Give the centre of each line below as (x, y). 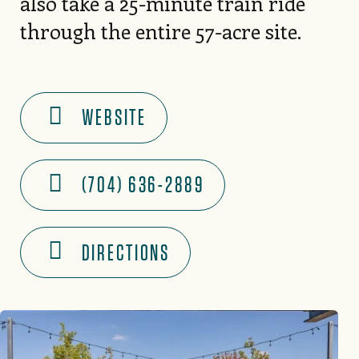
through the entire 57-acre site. (160, 30)
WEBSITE (114, 118)
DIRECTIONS (125, 252)
